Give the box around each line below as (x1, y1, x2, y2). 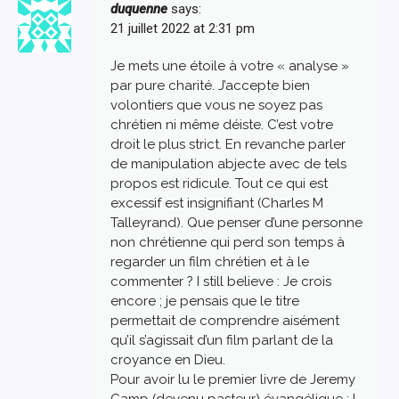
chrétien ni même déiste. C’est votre (110, 116, 333, 133)
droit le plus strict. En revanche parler (110, 135, 346, 152)
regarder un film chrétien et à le (110, 253, 309, 270)
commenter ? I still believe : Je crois (110, 273, 331, 289)
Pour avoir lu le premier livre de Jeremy (110, 370, 355, 387)
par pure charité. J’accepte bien (110, 77, 310, 94)
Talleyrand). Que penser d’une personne (110, 214, 362, 231)
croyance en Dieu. (110, 351, 225, 368)
